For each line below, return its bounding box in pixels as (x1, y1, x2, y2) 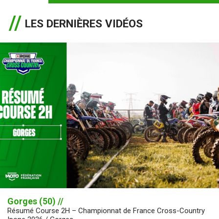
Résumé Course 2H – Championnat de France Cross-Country (7, 206, 205, 216)
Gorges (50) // (7, 196, 64, 207)
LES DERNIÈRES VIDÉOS (25, 17, 143, 30)
